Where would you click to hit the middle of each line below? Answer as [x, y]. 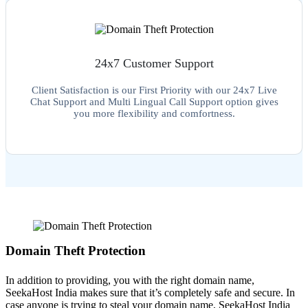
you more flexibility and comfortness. [154, 114]
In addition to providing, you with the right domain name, [130, 280]
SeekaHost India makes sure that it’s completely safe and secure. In [150, 293]
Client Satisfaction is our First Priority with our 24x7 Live [154, 90]
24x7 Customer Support [154, 64]
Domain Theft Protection [76, 251]
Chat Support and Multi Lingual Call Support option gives [154, 102]
